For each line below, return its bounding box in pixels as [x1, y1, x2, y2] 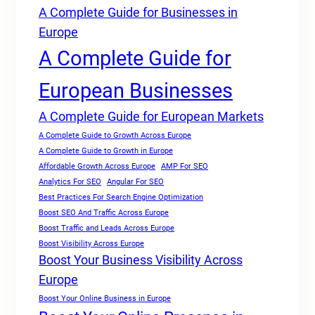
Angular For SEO [107, 176, 164, 186]
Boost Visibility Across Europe [39, 238, 144, 248]
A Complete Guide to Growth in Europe [39, 146, 173, 155]
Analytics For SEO [39, 176, 101, 186]
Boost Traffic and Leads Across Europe [39, 223, 174, 233]
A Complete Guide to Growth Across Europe [39, 130, 191, 140]
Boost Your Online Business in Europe [39, 293, 171, 303]
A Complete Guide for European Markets [39, 109, 264, 124]
